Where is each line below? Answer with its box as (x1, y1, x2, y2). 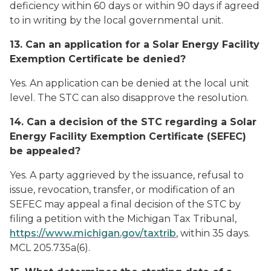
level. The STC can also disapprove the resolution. (10, 92, 249, 103)
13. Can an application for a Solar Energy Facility (10, 39, 260, 50)
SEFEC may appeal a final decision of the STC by (10, 198, 241, 210)
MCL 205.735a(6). (10, 242, 90, 253)
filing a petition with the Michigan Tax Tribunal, (10, 213, 237, 224)
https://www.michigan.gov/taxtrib (10, 227, 176, 239)
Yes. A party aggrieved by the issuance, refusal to (10, 169, 244, 181)
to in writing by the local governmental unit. (10, 15, 223, 26)
